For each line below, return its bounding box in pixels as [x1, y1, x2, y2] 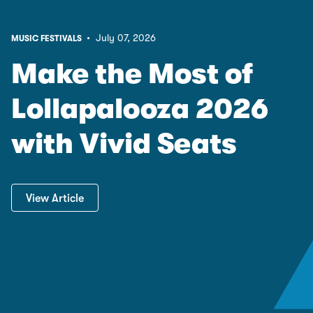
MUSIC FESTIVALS [11, 34, 84, 44]
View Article [26, 192, 84, 205]
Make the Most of [11, 58, 253, 91]
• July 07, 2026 [84, 32, 156, 44]
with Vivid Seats [11, 128, 237, 161]
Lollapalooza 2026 [11, 93, 268, 126]
